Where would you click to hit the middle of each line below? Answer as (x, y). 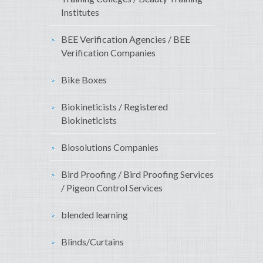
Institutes (80, 12)
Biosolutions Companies (110, 147)
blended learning (95, 215)
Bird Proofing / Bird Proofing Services (137, 174)
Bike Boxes (84, 80)
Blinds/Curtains (92, 242)
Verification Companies (108, 53)
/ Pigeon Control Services (112, 188)
